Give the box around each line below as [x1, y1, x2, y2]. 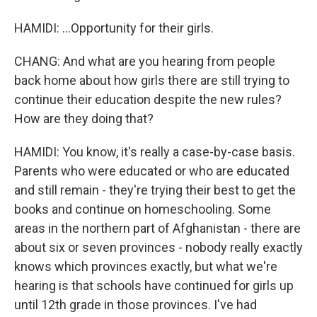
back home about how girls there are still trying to [14, 73, 289, 88]
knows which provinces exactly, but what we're [14, 259, 277, 274]
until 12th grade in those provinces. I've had [14, 297, 257, 312]
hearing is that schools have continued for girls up [14, 278, 294, 293]
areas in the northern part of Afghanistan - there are [14, 221, 301, 236]
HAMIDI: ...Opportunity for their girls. [14, 21, 214, 35]
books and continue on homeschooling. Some [14, 202, 271, 217]
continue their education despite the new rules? [14, 92, 282, 107]
